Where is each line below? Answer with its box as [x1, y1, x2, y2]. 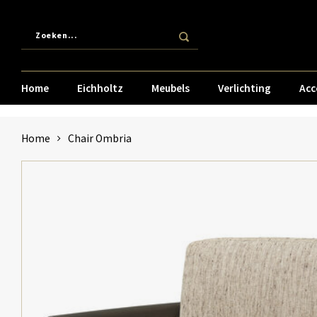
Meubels [151, 81, 190, 95]
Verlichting [218, 81, 271, 95]
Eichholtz [77, 81, 123, 95]
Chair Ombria [68, 132, 132, 145]
